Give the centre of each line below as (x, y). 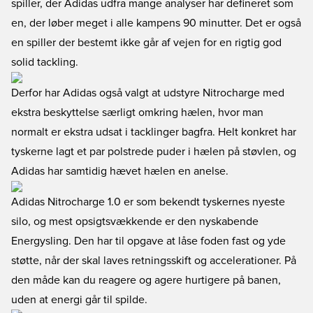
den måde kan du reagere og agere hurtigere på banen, (146, 280)
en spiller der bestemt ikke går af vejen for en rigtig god (146, 43)
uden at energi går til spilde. (79, 300)
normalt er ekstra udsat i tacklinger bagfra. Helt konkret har (154, 132)
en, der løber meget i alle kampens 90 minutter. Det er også (156, 23)
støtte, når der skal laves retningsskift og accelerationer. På (154, 261)
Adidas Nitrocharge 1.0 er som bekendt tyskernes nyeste (148, 202)
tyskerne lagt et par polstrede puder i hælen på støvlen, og (154, 152)
